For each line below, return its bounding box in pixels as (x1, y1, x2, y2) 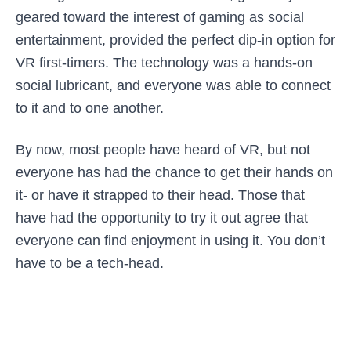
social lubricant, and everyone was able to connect (16, 78, 331, 93)
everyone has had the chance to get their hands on (16, 165, 333, 180)
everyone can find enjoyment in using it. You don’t (16, 233, 325, 248)
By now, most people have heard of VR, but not (16, 142, 310, 157)
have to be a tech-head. (16, 255, 164, 271)
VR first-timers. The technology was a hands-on (16, 55, 313, 71)
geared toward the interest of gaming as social (16, 9, 304, 25)
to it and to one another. (16, 100, 164, 116)
